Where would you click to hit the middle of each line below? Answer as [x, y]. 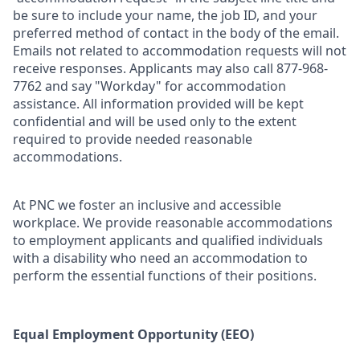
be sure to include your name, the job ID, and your [165, 16]
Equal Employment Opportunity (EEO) [133, 335]
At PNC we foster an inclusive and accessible [147, 205]
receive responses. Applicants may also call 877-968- [170, 69]
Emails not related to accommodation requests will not [180, 51]
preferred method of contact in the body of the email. [176, 33]
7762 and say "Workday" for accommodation [149, 86]
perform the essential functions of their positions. [165, 276]
